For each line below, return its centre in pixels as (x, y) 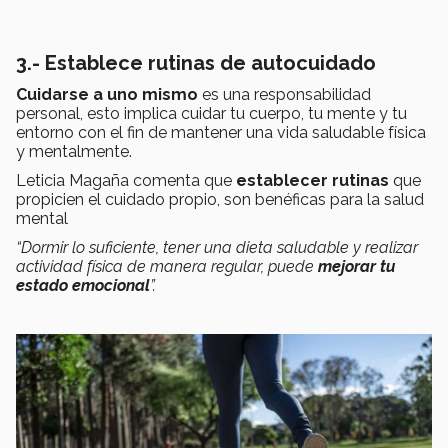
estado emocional (83, 285)
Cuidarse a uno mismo (109, 94)
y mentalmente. (74, 151)
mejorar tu (357, 266)
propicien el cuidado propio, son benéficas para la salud (220, 199)
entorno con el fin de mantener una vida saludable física (221, 132)
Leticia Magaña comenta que (126, 180)
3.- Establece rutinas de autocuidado (196, 62)
